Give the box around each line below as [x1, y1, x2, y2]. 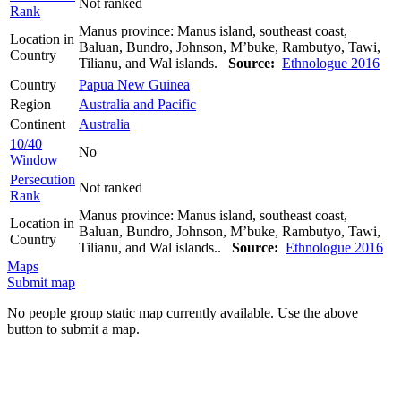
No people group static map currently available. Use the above [7, 304, 358, 320]
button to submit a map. [7, 320, 140, 337]
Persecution [10, 171, 75, 187]
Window [10, 151, 58, 167]
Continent [10, 115, 65, 132]
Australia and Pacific [79, 96, 196, 112]
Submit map [7, 274, 75, 290]
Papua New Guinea [79, 76, 190, 92]
